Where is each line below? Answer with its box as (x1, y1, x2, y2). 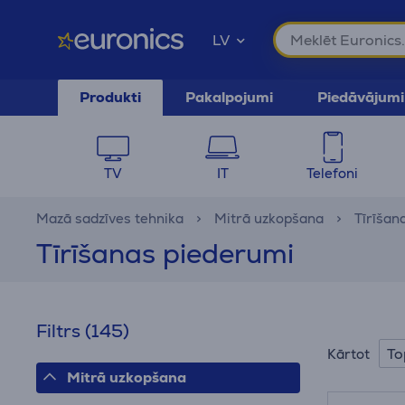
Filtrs (36, 319, 85, 343)
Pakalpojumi (185, 88, 273, 107)
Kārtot (327, 344, 370, 363)
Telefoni (306, 165, 359, 182)
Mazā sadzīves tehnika (36, 210, 184, 227)
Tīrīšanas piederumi (36, 236, 294, 271)
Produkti (80, 88, 141, 107)
